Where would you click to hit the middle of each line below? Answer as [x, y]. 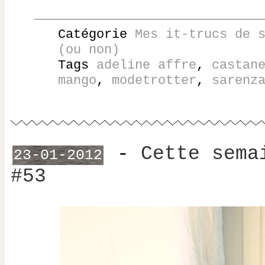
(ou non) [89, 49]
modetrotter [154, 80]
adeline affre [146, 65]
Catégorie [96, 34]
